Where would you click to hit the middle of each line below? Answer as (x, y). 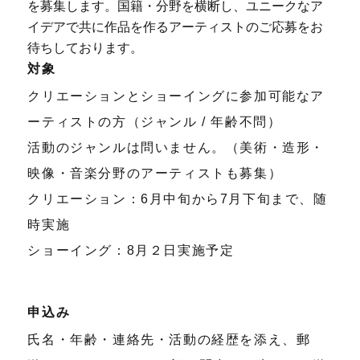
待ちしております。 (86, 48)
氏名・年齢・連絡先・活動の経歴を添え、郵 (169, 339)
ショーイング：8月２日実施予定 (131, 250)
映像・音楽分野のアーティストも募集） (155, 173)
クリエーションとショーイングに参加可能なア (176, 96)
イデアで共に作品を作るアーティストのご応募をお (176, 27)
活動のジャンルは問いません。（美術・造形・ (176, 147)
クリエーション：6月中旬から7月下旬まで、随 (178, 198)
